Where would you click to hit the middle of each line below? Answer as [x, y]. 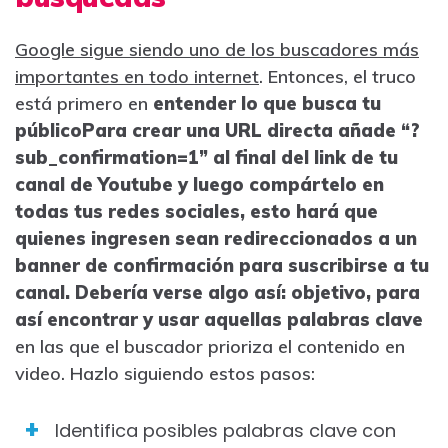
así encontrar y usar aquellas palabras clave [219, 319]
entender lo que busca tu [267, 103]
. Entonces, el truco [337, 76]
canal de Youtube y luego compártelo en [199, 184]
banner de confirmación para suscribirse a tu [222, 265]
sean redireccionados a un [296, 238]
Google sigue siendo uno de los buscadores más [217, 49]
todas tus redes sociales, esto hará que [196, 211]
